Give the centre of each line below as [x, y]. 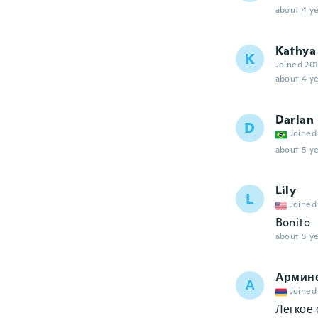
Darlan [294, 120]
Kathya [295, 51]
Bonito [292, 223]
